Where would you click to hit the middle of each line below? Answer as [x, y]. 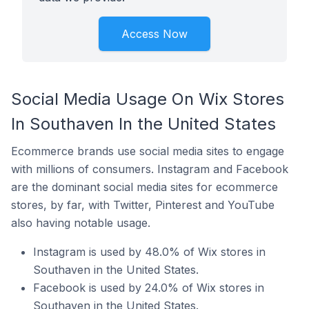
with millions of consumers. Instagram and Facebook [150, 169]
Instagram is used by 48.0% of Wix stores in [149, 252]
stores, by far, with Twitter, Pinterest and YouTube [143, 205]
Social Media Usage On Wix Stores [148, 99]
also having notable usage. [81, 223]
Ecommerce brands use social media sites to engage [148, 151]
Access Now [154, 34]
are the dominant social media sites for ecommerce [144, 187]
